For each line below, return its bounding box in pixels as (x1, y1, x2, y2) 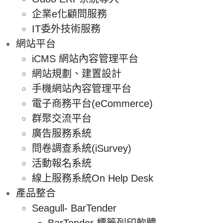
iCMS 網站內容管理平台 (32, 53, 138, 64)
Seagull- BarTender (32, 202, 116, 214)
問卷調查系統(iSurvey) (32, 142, 131, 154)
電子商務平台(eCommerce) (32, 98, 153, 109)
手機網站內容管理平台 (32, 83, 131, 94)
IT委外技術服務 (32, 23, 101, 34)
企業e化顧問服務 (32, 8, 107, 19)
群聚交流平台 (32, 112, 92, 124)
